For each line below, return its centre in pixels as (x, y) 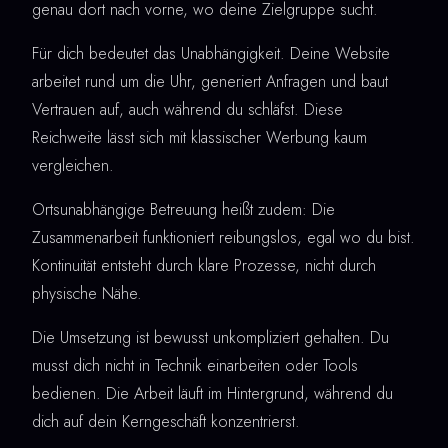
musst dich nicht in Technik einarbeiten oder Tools (195, 365)
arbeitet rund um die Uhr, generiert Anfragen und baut (210, 81)
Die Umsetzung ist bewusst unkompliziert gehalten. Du (210, 337)
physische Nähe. (87, 293)
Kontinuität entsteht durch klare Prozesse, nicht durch (204, 265)
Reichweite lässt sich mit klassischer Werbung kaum (199, 137)
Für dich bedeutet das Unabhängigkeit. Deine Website (211, 53)
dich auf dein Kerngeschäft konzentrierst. (166, 421)
